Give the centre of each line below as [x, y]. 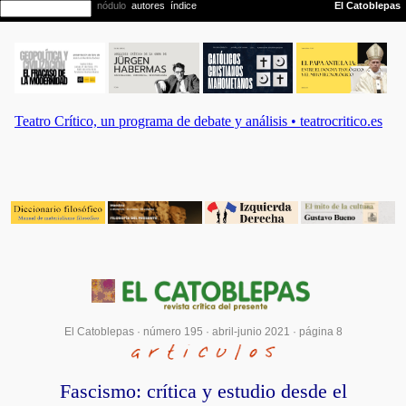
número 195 [173, 331]
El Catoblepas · [103, 331]
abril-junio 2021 [251, 331]
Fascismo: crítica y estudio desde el [203, 391]
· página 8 [316, 331]
